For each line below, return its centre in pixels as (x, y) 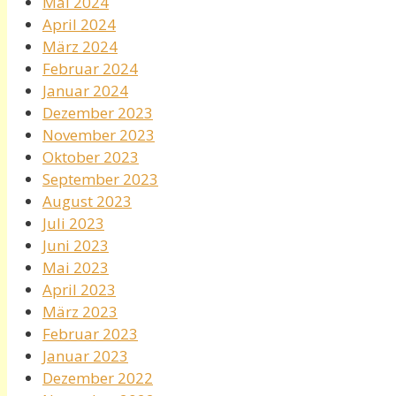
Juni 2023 (76, 245)
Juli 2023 (73, 223)
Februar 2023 (90, 333)
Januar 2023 (85, 355)
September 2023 (100, 179)
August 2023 (87, 201)
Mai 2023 (76, 267)
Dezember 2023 (98, 112)
